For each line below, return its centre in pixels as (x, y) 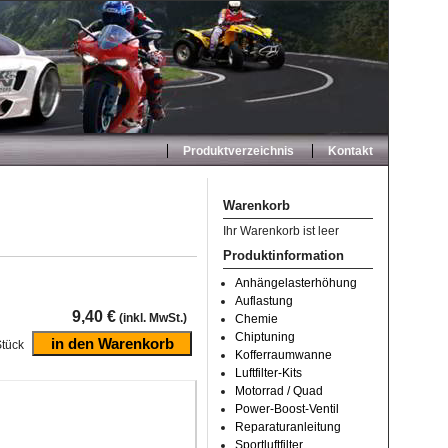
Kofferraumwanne (283, 355)
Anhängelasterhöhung (296, 283)
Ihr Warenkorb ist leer (281, 231)
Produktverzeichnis (239, 151)
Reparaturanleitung (288, 427)
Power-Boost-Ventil (287, 409)
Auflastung (264, 301)
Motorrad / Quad (279, 391)
